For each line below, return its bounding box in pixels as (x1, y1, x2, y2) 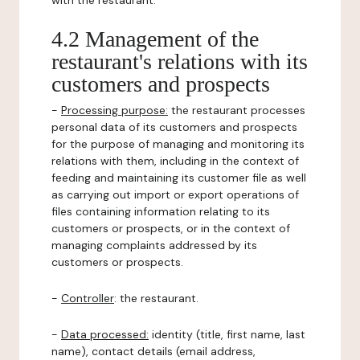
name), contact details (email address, (51, 344, 256, 358)
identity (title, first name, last (149, 327, 305, 342)
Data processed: (61, 327, 149, 342)
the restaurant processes (168, 103, 305, 117)
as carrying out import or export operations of (51, 187, 299, 202)
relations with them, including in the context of (51, 153, 299, 168)
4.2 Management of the (51, 27, 259, 51)
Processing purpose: (61, 103, 168, 117)
